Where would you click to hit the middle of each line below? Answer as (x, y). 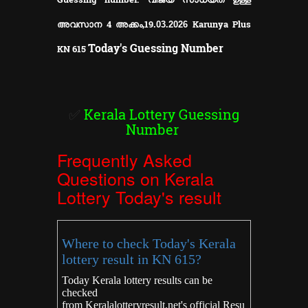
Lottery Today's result (139, 197)
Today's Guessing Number (156, 48)
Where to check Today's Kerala (148, 244)
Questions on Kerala (135, 178)
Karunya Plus (221, 24)
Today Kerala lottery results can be (137, 280)
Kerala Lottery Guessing (162, 114)
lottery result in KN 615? (131, 260)
